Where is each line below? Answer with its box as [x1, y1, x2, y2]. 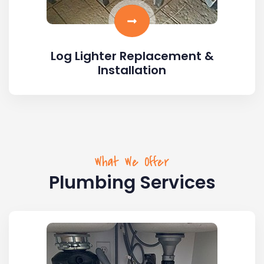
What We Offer [95, 151, 169, 171]
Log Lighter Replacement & [50, 47, 214, 64]
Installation [98, 61, 166, 78]
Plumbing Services [48, 170, 216, 195]
